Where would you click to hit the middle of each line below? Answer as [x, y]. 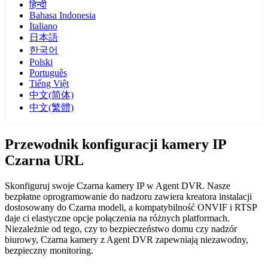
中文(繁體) [51, 108]
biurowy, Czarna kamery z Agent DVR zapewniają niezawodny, [127, 240]
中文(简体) [51, 95]
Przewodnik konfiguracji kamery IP [115, 144]
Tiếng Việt [49, 84]
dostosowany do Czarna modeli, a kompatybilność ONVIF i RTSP [131, 208]
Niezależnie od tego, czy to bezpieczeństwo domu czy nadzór [121, 229]
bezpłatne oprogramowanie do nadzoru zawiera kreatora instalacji [128, 197]
